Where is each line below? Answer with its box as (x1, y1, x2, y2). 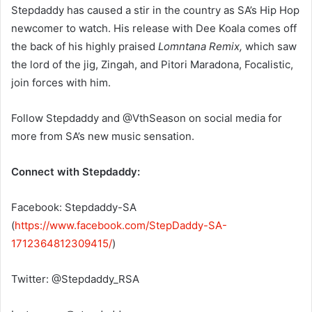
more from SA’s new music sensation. (11, 130, 197, 143)
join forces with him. (11, 76, 114, 90)
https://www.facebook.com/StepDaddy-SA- (15, 219, 227, 233)
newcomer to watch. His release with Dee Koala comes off (11, 22, 297, 36)
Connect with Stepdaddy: (11, 165, 140, 179)
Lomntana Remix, (158, 40, 242, 54)
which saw (242, 40, 297, 54)
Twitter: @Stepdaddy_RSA (11, 272, 139, 286)
